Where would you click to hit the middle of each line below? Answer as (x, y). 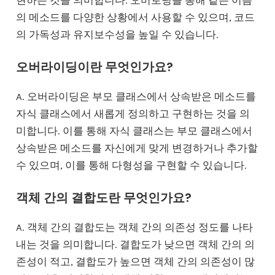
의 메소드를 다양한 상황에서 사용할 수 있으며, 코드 (135, 17)
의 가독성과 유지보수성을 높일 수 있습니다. (117, 34)
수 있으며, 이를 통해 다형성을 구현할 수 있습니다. (131, 165)
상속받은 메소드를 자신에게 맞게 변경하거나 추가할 (137, 148)
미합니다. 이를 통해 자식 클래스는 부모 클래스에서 (134, 130)
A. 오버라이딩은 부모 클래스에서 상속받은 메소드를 (136, 96)
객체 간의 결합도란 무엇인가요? (103, 197)
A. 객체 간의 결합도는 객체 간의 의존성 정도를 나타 (134, 227)
